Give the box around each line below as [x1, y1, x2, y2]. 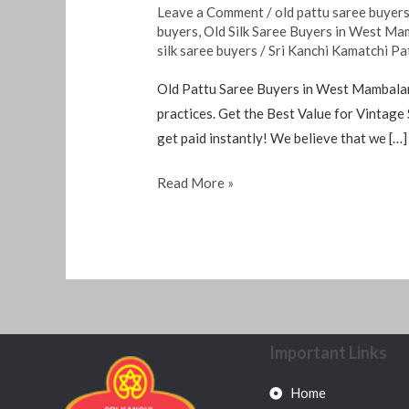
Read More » [157, 174, 235, 192]
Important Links [269, 342, 387, 363]
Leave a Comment [157, 3, 265, 20]
